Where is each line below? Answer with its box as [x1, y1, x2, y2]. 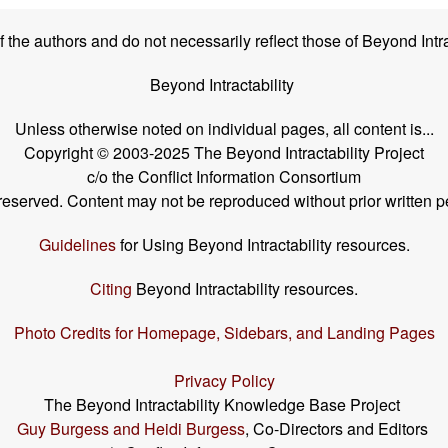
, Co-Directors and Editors [244, 416, 432, 440]
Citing [90, 276, 132, 300]
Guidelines [38, 232, 116, 256]
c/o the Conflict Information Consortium [87, 164, 361, 188]
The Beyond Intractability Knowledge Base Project [44, 392, 404, 416]
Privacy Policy [173, 368, 275, 392]
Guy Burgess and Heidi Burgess [16, 416, 245, 440]
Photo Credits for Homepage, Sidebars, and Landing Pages [13, 320, 435, 344]
